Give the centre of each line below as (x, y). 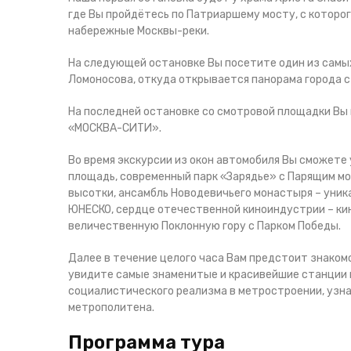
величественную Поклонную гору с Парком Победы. (204, 226)
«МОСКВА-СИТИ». (115, 128)
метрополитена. (111, 308)
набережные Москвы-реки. (139, 31)
